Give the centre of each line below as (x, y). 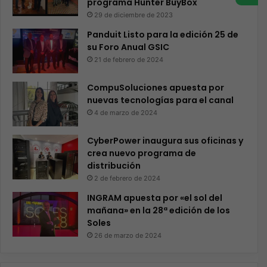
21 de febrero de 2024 (129, 60)
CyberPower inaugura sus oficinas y (165, 141)
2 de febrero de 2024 (127, 178)
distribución (114, 166)
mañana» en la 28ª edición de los (159, 211)
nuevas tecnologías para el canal (160, 100)
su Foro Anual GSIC (128, 47)
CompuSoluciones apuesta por (156, 88)
